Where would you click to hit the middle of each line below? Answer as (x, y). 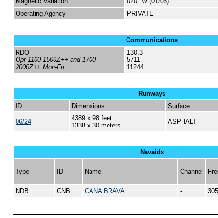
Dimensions (88, 106)
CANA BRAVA (105, 191)
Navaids (152, 152)
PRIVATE (140, 13)
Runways (152, 94)
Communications (152, 40)
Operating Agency (41, 13)
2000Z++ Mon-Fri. (41, 67)
